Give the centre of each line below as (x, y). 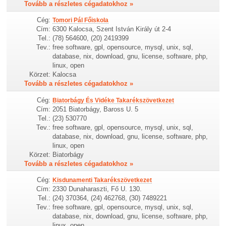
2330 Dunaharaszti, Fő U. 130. (97, 189)
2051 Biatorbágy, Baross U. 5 (96, 109)
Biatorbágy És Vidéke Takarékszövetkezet (114, 100)
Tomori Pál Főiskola (81, 20)
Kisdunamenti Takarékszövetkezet (102, 180)
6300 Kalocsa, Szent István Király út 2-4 (112, 29)
